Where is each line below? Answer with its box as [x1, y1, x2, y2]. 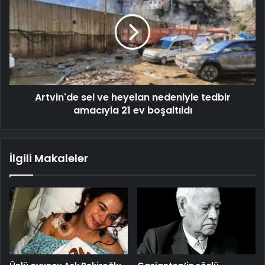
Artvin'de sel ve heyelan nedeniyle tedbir [34, 90, 231, 104]
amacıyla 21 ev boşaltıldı [73, 103, 192, 117]
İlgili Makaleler [9, 150, 88, 166]
